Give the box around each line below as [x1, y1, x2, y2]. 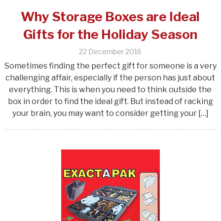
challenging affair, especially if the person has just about [5, 73, 216, 82]
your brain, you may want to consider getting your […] [12, 108, 209, 118]
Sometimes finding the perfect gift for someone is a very [4, 61, 217, 71]
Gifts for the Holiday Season [23, 26, 198, 42]
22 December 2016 [79, 47, 142, 56]
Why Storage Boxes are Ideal [21, 8, 200, 24]
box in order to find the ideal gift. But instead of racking [7, 96, 213, 106]
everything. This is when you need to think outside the [9, 84, 212, 94]
